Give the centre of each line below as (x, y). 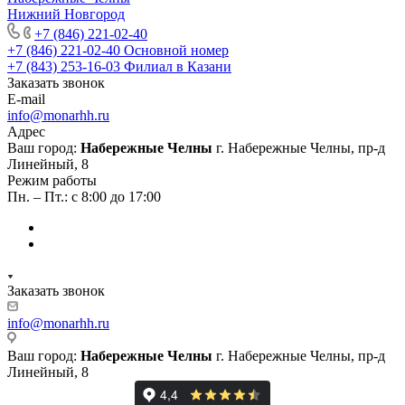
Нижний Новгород (66, 14)
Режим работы (52, 181)
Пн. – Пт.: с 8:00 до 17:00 (84, 197)
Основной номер (176, 51)
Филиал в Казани (178, 67)
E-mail (26, 99)
